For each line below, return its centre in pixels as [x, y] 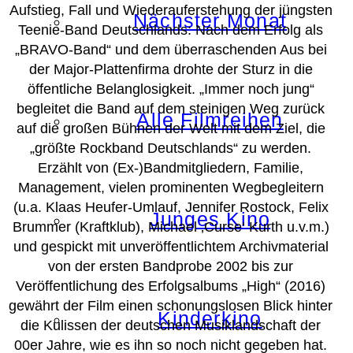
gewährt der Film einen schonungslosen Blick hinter [171, 305]
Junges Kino [210, 219]
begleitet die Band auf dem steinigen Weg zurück [171, 108]
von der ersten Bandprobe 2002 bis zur [171, 266]
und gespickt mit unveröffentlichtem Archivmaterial [171, 246]
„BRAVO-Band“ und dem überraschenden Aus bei [171, 49]
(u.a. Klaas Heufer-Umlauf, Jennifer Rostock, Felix [171, 207]
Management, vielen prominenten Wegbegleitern [171, 187]
